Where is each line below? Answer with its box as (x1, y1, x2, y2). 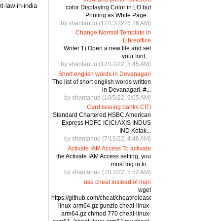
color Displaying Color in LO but (65, 3, 151, 11)
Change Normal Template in (75, 29, 151, 37)
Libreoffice (122, 37, 151, 44)
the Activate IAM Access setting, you (56, 153, 151, 160)
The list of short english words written (52, 78, 151, 85)
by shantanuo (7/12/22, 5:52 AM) (64, 169, 151, 176)
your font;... (121, 53, 151, 60)
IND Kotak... (119, 127, 151, 135)
